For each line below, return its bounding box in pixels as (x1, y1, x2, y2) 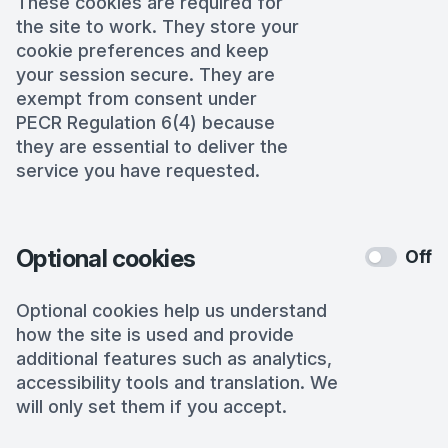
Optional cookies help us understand (16, 300, 327, 321)
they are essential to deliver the (16, 136, 288, 157)
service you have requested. (16, 160, 260, 181)
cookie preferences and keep (16, 40, 269, 61)
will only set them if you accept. (16, 396, 287, 417)
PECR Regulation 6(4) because (16, 112, 275, 133)
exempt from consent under (16, 88, 257, 109)
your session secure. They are (16, 64, 275, 85)
